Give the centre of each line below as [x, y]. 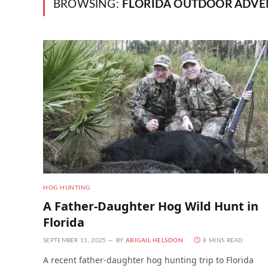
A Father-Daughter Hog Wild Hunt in [151, 206]
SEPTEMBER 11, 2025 [75, 241]
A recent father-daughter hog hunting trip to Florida [148, 260]
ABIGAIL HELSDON [154, 241]
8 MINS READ [223, 241]
